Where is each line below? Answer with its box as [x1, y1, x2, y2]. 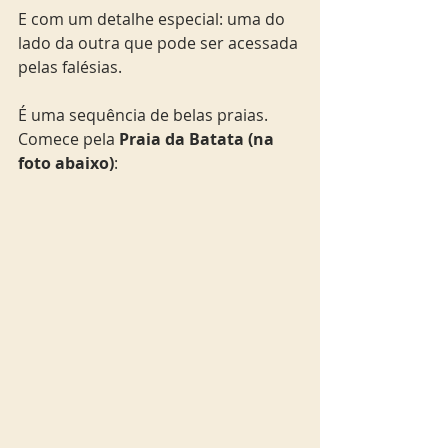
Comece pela [18, 128, 115, 151]
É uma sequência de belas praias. [18, 104, 272, 127]
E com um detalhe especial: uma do [18, 8, 289, 31]
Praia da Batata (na [115, 128, 278, 151]
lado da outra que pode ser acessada [18, 32, 302, 55]
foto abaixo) [18, 152, 114, 175]
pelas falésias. [18, 56, 122, 79]
